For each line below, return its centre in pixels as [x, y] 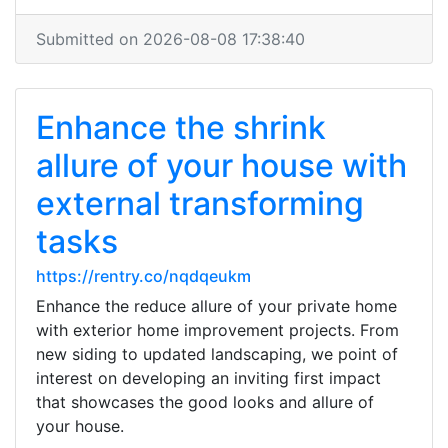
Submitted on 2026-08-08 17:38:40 [170, 39]
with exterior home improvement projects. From [217, 330]
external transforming [200, 203]
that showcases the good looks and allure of [205, 402]
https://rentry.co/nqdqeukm [143, 276]
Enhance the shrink [181, 127]
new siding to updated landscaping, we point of [217, 354]
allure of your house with [221, 165]
